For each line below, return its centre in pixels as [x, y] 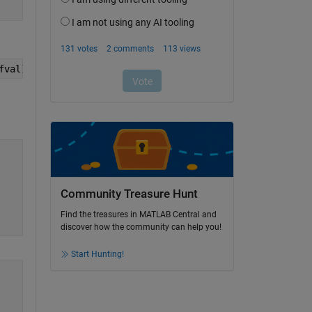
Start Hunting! [97, 255]
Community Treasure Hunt [129, 194]
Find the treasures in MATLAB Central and [138, 215]
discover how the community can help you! [141, 227]
